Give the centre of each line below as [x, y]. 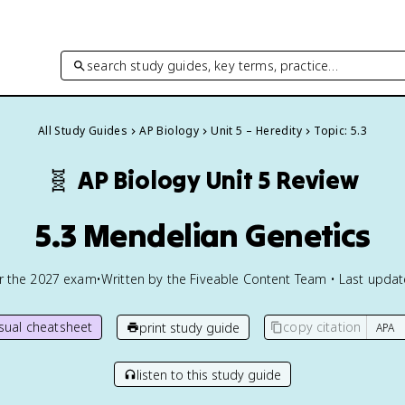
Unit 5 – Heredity [257, 131]
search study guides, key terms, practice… [213, 65]
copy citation [322, 327]
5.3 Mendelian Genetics [202, 235]
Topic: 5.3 [341, 131]
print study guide [190, 327]
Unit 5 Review [282, 180]
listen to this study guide [209, 374]
